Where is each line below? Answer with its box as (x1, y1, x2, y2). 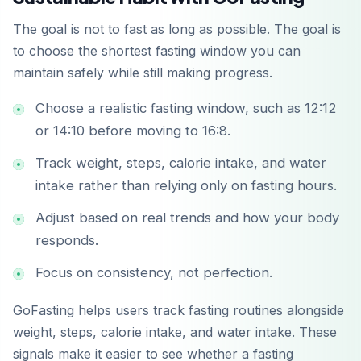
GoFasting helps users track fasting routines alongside (13, 302, 344, 319)
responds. (35, 232, 98, 249)
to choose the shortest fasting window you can (13, 43, 301, 60)
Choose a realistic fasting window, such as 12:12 (35, 100, 337, 117)
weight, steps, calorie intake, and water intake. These (13, 324, 337, 341)
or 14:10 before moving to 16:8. (35, 122, 230, 139)
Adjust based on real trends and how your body (35, 210, 339, 226)
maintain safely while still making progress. (13, 64, 272, 81)
